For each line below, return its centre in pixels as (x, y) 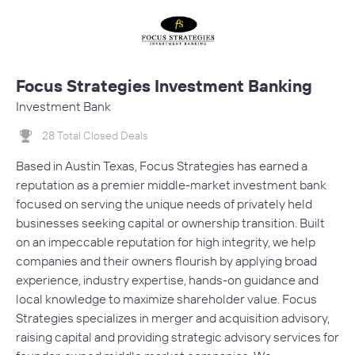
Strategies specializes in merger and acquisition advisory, (173, 318)
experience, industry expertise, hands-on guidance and (167, 280)
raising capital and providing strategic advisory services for (177, 337)
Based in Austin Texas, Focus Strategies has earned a (162, 166)
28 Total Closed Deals (95, 135)
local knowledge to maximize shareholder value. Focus (166, 299)
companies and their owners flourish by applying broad (166, 261)
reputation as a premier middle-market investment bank (171, 185)
